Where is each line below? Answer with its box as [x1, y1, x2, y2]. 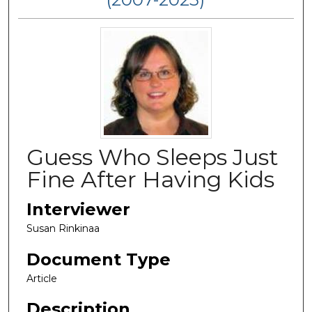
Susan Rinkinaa [26, 221, 100, 235]
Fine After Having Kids [26, 165, 274, 193]
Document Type [26, 249, 171, 270]
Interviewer [26, 198, 130, 219]
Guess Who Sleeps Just [26, 143, 279, 171]
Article [26, 272, 57, 285]
